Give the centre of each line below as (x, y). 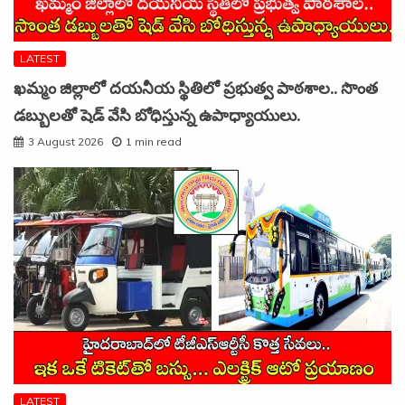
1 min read (154, 141)
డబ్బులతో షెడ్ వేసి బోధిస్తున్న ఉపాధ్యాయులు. (157, 116)
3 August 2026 (66, 141)
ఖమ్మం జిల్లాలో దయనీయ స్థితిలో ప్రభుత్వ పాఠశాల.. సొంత (196, 89)
